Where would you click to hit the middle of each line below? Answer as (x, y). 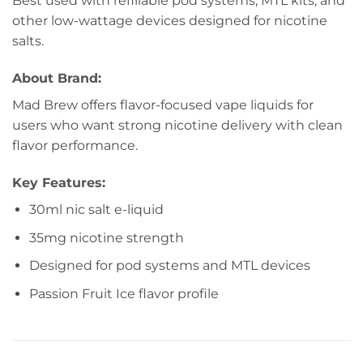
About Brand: (57, 79)
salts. (28, 41)
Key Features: (59, 183)
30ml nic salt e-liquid (96, 210)
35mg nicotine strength (106, 237)
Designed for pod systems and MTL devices (169, 266)
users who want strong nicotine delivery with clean (177, 126)
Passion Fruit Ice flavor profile (124, 293)
